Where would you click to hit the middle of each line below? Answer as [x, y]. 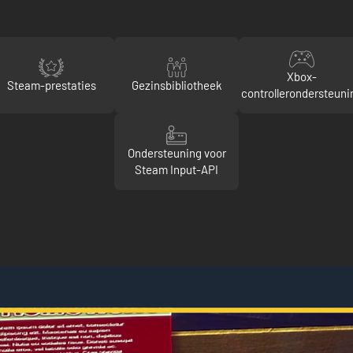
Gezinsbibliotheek [176, 85]
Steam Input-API [176, 169]
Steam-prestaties [51, 85]
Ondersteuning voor [176, 153]
